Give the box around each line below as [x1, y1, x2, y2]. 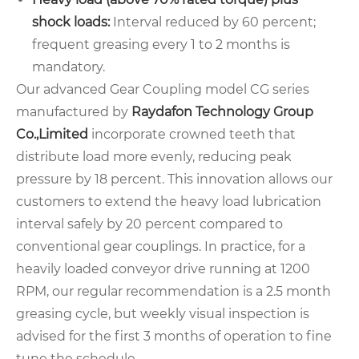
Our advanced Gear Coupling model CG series [16, 82, 309, 98]
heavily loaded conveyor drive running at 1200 [16, 261, 310, 277]
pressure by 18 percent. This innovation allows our [16, 171, 333, 188]
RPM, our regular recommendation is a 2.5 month [16, 284, 331, 300]
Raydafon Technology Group [131, 104, 313, 120]
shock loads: [32, 14, 110, 30]
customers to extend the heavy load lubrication [16, 194, 321, 210]
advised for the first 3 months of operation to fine [16, 329, 332, 345]
